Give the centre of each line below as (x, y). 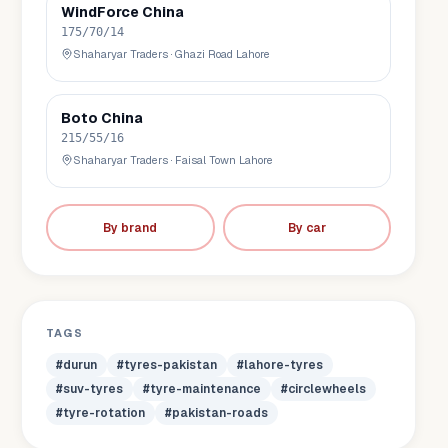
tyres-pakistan (171, 365)
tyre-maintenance (206, 389)
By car (306, 227)
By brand (130, 227)
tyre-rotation (104, 413)
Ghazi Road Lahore (223, 54)
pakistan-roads (220, 413)
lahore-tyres (284, 365)
